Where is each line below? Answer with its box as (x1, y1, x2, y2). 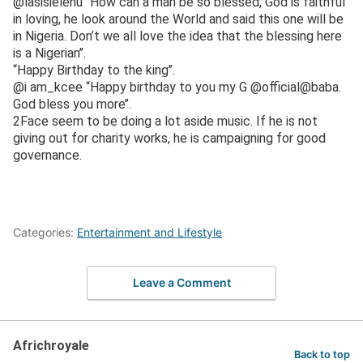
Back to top (294, 348, 350, 361)
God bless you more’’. (13, 96, 131, 112)
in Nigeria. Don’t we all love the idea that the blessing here (13, 28, 342, 44)
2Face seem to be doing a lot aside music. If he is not (13, 113, 318, 129)
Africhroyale (13, 338, 89, 353)
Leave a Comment (132, 275, 231, 289)
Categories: (13, 224, 77, 239)
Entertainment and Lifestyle (77, 224, 222, 239)
